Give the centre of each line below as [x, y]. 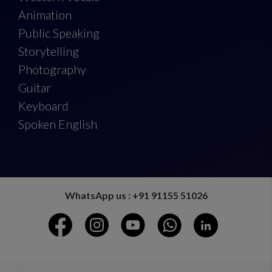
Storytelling [49, 51]
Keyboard [43, 106]
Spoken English [58, 124]
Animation [45, 15]
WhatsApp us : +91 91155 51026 [136, 195]
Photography [52, 70]
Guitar [35, 88]
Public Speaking [59, 33]
